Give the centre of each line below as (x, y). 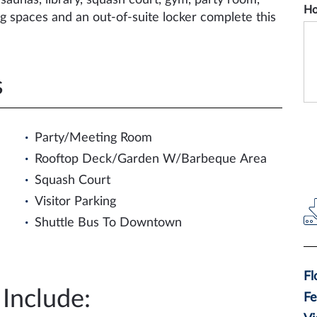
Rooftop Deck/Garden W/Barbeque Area (150, 159)
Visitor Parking (75, 202)
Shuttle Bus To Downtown (108, 223)
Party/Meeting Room (93, 138)
